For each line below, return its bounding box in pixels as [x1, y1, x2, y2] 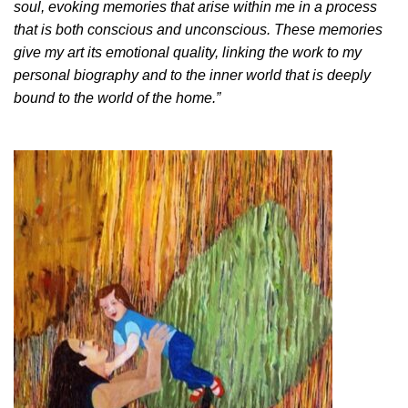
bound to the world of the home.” [14, 89, 220, 106]
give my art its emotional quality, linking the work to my [14, 44, 362, 60]
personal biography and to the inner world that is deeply [14, 66, 371, 83]
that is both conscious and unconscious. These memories [14, 21, 382, 37]
